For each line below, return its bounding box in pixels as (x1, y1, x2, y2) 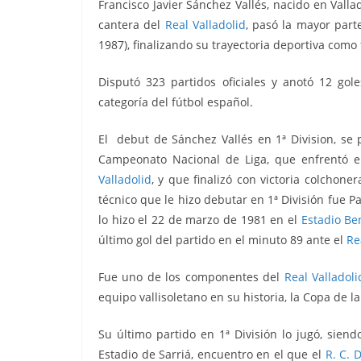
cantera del (98, 17, 165, 33)
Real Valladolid (164, 17, 246, 33)
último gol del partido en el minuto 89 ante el (98, 232, 346, 248)
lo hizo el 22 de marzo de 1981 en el (98, 212, 301, 228)
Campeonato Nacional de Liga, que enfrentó (98, 151, 354, 168)
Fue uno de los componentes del (98, 269, 284, 285)
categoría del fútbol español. (98, 94, 253, 110)
